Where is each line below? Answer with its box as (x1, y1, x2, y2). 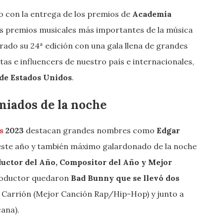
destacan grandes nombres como (24, 125, 157, 136)
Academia (132, 9, 171, 19)
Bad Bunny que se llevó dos (71, 173, 179, 183)
